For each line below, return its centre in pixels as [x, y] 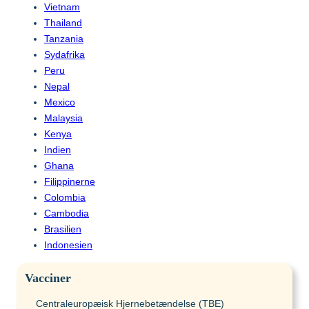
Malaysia [63, 118]
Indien [58, 150]
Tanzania [64, 39]
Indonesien [68, 245]
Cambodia [67, 213]
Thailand [63, 23]
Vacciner [48, 278]
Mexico [60, 102]
